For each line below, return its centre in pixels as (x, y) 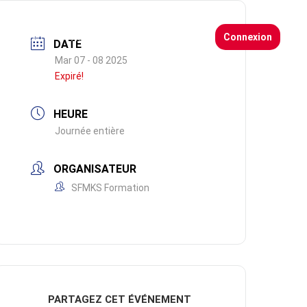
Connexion (247, 37)
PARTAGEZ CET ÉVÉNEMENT (120, 299)
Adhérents (164, 38)
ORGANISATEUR (95, 169)
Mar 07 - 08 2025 (91, 60)
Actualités (92, 38)
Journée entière (90, 131)
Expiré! (70, 76)
